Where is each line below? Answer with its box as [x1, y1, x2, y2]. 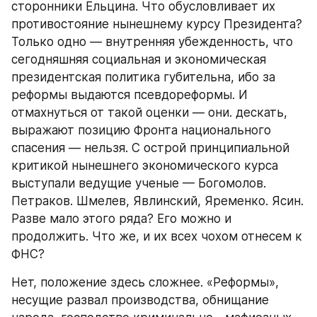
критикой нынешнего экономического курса [11, 158, 278, 173]
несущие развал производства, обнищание [11, 293, 269, 307]
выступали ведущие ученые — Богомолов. [11, 176, 266, 190]
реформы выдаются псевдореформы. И [11, 88, 248, 102]
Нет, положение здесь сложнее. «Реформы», [11, 275, 279, 289]
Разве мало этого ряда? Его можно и [11, 212, 231, 226]
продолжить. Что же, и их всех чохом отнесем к [11, 229, 302, 243]
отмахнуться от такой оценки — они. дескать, [11, 105, 287, 120]
